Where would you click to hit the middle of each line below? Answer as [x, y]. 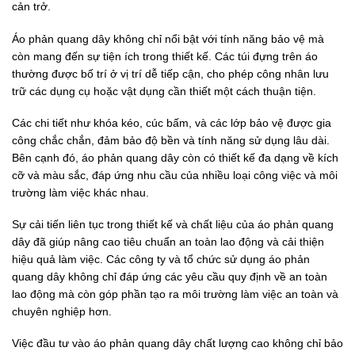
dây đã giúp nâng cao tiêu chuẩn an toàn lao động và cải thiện [168, 241]
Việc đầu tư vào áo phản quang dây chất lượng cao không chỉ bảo [177, 344]
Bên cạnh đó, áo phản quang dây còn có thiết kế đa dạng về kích [175, 157]
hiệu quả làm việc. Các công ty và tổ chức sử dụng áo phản [161, 259]
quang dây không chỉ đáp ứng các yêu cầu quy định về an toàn [170, 276]
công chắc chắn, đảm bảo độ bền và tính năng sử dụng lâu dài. [171, 140]
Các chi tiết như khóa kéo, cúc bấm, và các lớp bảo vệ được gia [172, 122]
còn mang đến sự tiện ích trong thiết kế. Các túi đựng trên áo [165, 56]
